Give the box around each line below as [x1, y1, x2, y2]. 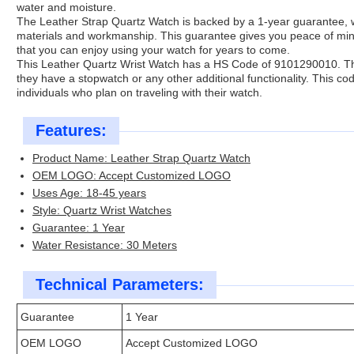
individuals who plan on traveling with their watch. [17, 86, 262, 100]
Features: [36, 122, 107, 140]
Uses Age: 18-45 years [32, 186, 146, 200]
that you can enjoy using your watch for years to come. [17, 43, 290, 57]
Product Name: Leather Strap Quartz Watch [32, 152, 250, 165]
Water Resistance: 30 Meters [32, 239, 177, 252]
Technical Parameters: [36, 276, 204, 294]
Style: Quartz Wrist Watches [32, 204, 171, 217]
